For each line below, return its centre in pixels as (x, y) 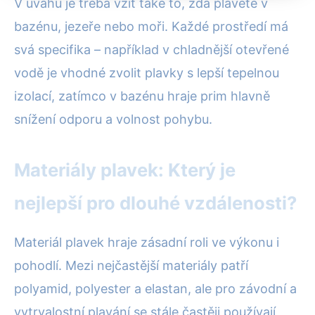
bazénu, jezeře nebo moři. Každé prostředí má (151, 27)
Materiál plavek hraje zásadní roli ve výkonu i (147, 243)
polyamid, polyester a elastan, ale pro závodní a (155, 289)
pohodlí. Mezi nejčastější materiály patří (131, 266)
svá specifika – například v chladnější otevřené (152, 50)
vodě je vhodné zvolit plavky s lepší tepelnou (147, 73)
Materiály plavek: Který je (125, 170)
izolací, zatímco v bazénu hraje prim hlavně (142, 96)
